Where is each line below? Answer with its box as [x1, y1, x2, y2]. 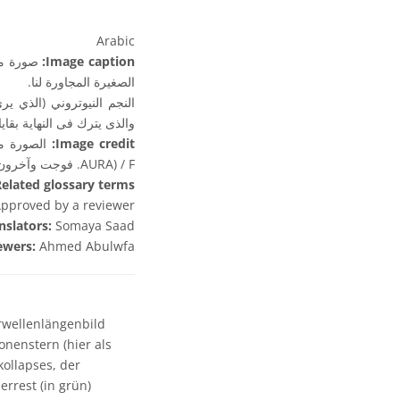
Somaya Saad [55, 217, 135, 234]
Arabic [96, 32, 135, 49]
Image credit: [55, 135, 135, 152]
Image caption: [46, 53, 136, 70]
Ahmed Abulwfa [39, 237, 135, 254]
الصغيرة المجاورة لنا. [28, 73, 135, 90]
